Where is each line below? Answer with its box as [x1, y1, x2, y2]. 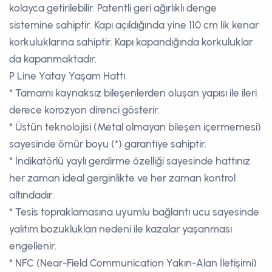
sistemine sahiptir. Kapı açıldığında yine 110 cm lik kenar [9, 18, 259, 31]
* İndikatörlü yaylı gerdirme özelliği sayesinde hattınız [9, 154, 250, 167]
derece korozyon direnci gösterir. [9, 103, 160, 116]
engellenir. [9, 239, 56, 252]
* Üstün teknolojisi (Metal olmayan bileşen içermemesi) [9, 120, 261, 133]
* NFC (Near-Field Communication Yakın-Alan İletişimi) [9, 256, 257, 269]
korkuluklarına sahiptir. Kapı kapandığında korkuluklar [9, 35, 253, 48]
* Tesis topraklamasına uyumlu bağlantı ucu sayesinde [9, 205, 259, 218]
